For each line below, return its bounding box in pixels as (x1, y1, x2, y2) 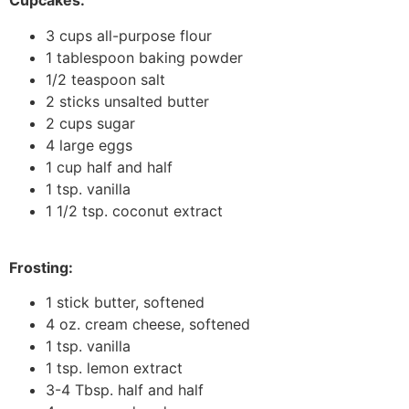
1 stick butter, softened (46, 293, 204, 312)
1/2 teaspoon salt (46, 69, 165, 89)
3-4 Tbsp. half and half (46, 381, 204, 400)
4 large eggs (46, 135, 132, 154)
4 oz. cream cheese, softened (46, 315, 250, 334)
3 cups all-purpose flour (46, 26, 212, 45)
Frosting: (9, 258, 73, 278)
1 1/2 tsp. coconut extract (46, 201, 223, 220)
